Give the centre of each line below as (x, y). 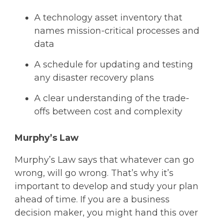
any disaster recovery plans (94, 78)
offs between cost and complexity (108, 111)
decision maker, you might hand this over (106, 213)
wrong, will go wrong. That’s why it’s (94, 173)
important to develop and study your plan (107, 186)
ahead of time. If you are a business (92, 199)
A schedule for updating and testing (114, 65)
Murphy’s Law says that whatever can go (104, 160)
